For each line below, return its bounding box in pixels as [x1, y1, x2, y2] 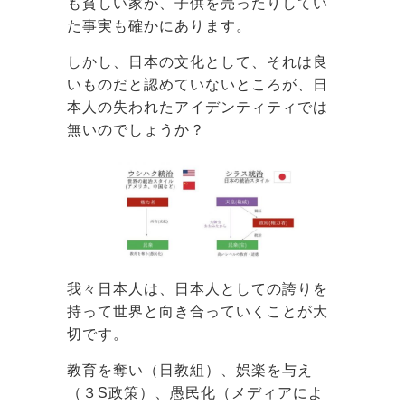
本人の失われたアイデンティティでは [67, 99, 328, 115]
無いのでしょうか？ [67, 121, 205, 137]
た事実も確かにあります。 [67, 17, 251, 33]
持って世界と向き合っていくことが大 [67, 304, 328, 320]
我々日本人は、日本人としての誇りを [67, 281, 328, 297]
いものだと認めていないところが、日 [67, 76, 328, 92]
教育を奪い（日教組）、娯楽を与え [67, 363, 313, 379]
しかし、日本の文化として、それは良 [67, 53, 328, 70]
